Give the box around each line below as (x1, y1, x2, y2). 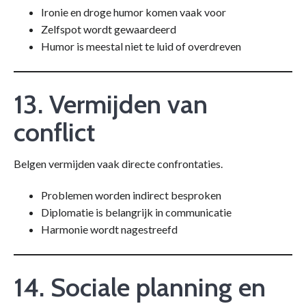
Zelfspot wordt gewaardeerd (41, 23, 176, 36)
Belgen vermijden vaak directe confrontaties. (14, 157, 223, 171)
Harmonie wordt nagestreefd (41, 223, 178, 236)
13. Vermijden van (14, 88, 208, 121)
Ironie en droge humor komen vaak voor (41, 5, 226, 19)
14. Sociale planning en (14, 271, 266, 304)
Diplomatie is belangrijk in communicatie (41, 206, 232, 219)
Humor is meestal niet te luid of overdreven (41, 40, 241, 53)
